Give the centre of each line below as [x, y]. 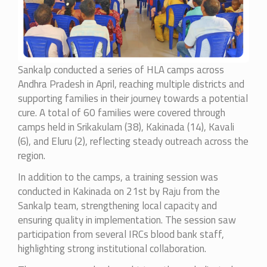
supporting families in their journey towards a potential [133, 98]
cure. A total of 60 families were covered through [122, 112]
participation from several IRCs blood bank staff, [121, 234]
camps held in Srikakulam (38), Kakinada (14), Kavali [126, 127]
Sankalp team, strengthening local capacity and [117, 205]
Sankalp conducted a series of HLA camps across [121, 69]
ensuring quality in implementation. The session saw [127, 220]
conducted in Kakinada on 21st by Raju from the [119, 191]
